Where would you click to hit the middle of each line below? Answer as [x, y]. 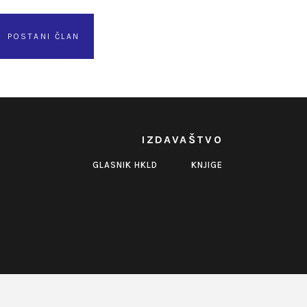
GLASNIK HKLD [125, 165]
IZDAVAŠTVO [183, 139]
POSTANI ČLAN [44, 36]
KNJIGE [207, 165]
